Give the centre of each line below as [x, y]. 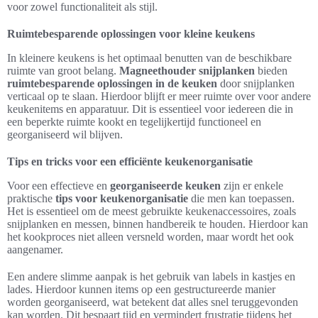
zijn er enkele [252, 186]
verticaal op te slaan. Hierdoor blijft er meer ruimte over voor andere [159, 96]
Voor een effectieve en [59, 186]
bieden [271, 71]
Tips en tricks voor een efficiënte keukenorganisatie [130, 161]
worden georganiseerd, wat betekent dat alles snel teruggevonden [153, 302]
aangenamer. [35, 250]
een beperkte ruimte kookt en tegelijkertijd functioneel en [134, 122]
